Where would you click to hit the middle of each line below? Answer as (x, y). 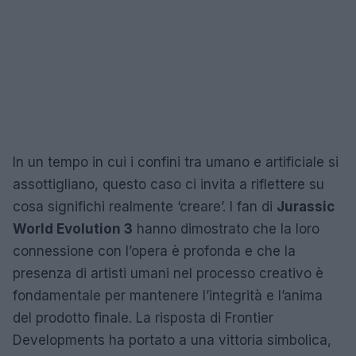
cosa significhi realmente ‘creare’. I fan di (145, 206)
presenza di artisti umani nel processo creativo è (168, 273)
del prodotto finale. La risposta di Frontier (143, 317)
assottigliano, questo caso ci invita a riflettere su (168, 184)
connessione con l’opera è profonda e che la (154, 251)
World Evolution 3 (73, 228)
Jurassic (306, 206)
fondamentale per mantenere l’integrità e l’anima (168, 295)
